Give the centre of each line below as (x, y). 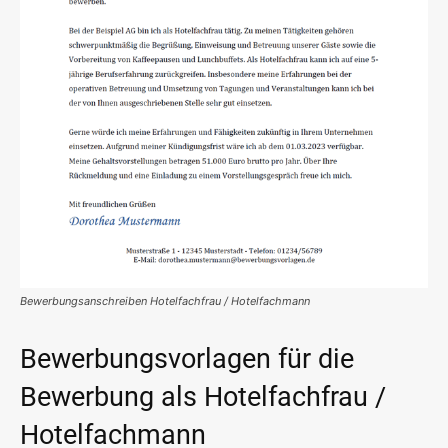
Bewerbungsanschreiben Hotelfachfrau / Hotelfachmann (165, 301)
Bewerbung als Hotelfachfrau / (203, 397)
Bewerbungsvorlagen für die (187, 359)
